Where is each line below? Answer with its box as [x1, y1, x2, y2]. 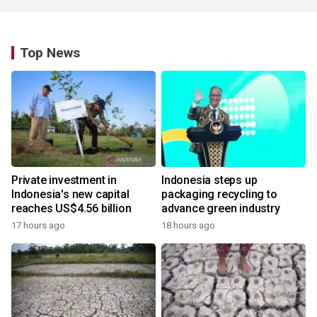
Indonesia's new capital [11, 188, 129, 202]
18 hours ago [161, 220, 215, 231]
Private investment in [11, 173, 117, 188]
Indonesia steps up [161, 173, 258, 188]
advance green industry [161, 202, 280, 216]
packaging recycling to [161, 188, 277, 202]
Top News [20, 45, 80, 62]
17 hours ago [11, 220, 65, 231]
